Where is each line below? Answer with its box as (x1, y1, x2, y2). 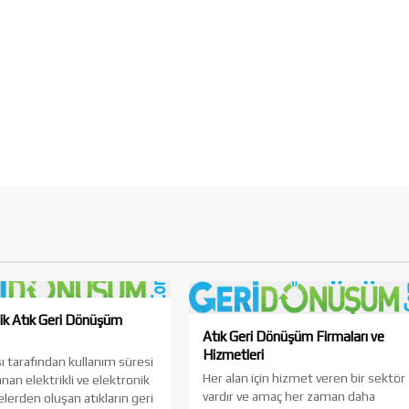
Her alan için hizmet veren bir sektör (203, 371, 406, 385)
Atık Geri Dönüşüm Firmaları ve (203, 329, 385, 344)
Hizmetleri (203, 347, 265, 362)
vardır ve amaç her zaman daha (203, 389, 376, 404)
